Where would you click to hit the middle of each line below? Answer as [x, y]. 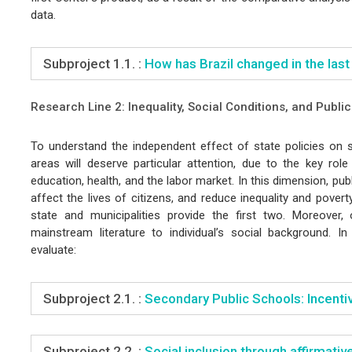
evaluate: [53, 249]
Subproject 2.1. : [92, 298]
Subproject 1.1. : [92, 63]
